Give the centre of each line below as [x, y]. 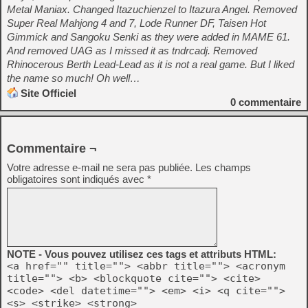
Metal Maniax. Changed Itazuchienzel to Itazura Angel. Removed [152, 9]
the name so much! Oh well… [74, 78]
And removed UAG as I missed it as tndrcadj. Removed [132, 51]
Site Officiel [48, 93]
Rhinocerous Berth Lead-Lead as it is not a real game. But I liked [151, 64]
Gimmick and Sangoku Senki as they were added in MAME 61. [148, 37]
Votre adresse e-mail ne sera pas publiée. [100, 167]
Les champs [223, 167]
